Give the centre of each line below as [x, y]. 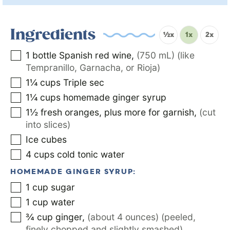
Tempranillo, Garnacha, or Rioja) [93, 68]
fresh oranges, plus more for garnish [117, 112]
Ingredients [53, 35]
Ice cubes [46, 140]
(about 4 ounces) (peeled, [141, 217]
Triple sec [84, 83]
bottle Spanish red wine [82, 55]
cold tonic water [91, 155]
